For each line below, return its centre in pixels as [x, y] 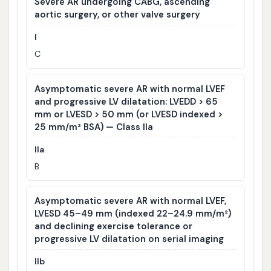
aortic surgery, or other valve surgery [118, 15]
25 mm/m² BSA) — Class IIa [94, 127]
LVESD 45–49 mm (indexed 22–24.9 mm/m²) [133, 214]
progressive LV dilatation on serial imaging [129, 239]
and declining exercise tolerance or [114, 227]
